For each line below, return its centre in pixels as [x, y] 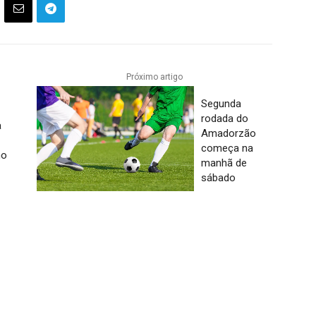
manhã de [224, 163]
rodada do [224, 118]
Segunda [221, 103]
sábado [218, 177]
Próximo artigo [154, 77]
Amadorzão [228, 133]
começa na [227, 148]
